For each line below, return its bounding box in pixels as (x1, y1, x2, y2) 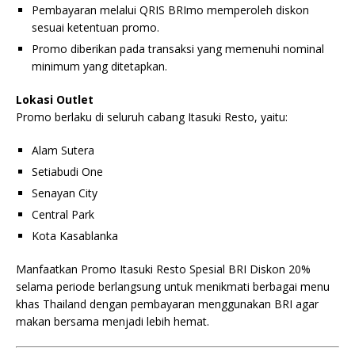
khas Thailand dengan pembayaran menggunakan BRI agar (16, 296, 319, 311)
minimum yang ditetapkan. (32, 59, 167, 74)
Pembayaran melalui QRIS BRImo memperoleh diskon (32, 2, 309, 17)
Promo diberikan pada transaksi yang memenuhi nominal (32, 41, 324, 56)
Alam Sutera (32, 143, 94, 158)
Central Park (32, 207, 94, 222)
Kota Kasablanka (32, 228, 118, 243)
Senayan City (32, 185, 97, 200)
